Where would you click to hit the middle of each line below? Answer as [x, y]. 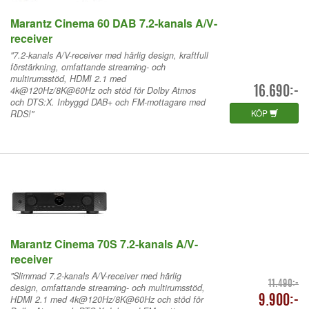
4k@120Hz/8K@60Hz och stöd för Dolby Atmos [103, 90]
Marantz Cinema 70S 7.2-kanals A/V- [104, 243]
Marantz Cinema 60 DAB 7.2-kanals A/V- [114, 23]
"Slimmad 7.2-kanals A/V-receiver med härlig [96, 276]
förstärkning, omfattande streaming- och [88, 67]
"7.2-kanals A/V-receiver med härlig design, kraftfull [109, 55]
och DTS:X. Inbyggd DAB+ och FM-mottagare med [108, 102]
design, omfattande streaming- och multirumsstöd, [108, 287]
